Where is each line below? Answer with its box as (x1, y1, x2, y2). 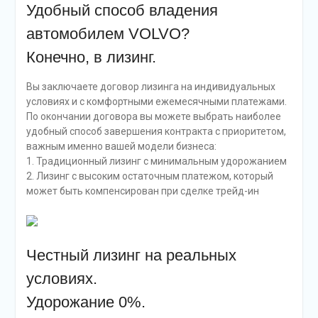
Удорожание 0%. (26, 293, 146, 312)
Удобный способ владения (26, 1, 218, 20)
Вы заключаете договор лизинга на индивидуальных (26, 81, 275, 93)
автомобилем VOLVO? (26, 25, 190, 43)
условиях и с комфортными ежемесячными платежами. (26, 96, 287, 108)
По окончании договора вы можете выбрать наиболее (26, 111, 281, 123)
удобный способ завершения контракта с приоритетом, (26, 126, 286, 138)
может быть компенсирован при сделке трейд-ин (26, 185, 259, 197)
